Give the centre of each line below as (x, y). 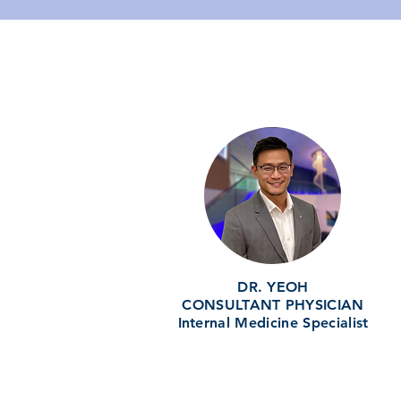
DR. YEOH (273, 287)
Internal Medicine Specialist (273, 323)
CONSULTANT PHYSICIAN (273, 305)
